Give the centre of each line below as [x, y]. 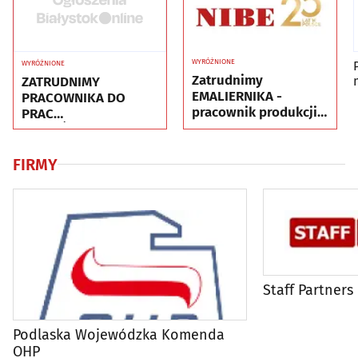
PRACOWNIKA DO [74, 97]
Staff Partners [308, 290]
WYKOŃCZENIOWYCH [85, 129]
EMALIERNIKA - [237, 96]
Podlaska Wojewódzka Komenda [119, 334]
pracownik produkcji [255, 112]
